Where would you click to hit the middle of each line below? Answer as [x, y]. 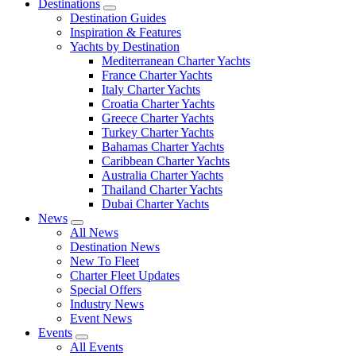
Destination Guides [118, 18]
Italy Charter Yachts [151, 89]
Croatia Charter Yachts [158, 104]
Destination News [115, 247]
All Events [97, 347]
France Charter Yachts [157, 75]
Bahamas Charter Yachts [163, 147]
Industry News [107, 304]
